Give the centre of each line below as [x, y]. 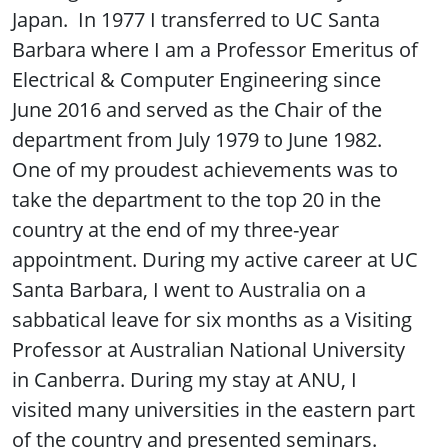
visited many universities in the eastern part [213, 410]
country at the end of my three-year [175, 230]
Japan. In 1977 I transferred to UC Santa [196, 20]
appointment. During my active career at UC [215, 260]
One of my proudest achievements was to [205, 170]
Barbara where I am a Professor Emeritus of [215, 50]
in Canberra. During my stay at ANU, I [184, 380]
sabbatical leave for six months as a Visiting [212, 320]
